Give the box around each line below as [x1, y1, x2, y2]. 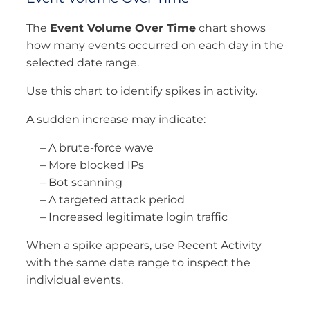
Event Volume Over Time [50, 21, 196, 35]
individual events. [26, 273, 123, 286]
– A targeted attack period [40, 192, 185, 206]
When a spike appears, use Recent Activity [26, 238, 262, 252]
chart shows [196, 21, 266, 35]
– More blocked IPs [40, 158, 144, 172]
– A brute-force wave [40, 140, 154, 154]
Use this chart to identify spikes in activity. [26, 84, 257, 98]
